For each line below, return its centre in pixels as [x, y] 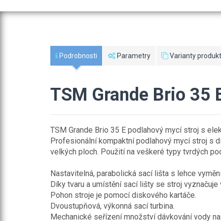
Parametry [133, 56]
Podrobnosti [77, 56]
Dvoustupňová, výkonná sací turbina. [112, 206]
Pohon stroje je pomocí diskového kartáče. [123, 195]
